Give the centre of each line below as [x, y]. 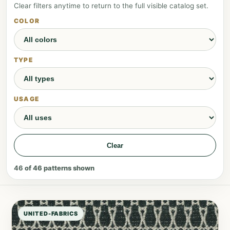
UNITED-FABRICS [51, 214]
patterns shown [68, 168]
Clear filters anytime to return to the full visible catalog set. [111, 6]
